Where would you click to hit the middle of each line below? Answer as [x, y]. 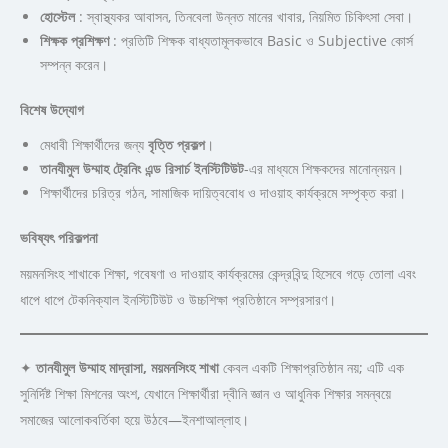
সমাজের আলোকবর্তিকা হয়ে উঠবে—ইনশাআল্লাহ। [134, 419]
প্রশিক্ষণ [90, 40]
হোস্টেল [57, 16]
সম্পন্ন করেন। [74, 64]
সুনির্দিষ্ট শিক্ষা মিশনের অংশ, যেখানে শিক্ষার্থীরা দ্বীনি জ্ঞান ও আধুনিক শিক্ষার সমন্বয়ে [205, 393]
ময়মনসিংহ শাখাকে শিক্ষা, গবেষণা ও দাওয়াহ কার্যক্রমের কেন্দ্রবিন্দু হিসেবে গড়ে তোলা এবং [218, 273]
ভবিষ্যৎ [37, 237]
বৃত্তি [160, 144]
